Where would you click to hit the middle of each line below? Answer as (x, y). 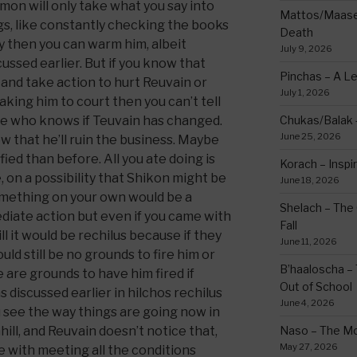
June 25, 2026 (310, 136)
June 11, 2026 (308, 241)
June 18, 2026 (309, 180)
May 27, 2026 (308, 346)
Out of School (316, 286)
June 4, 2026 (307, 302)
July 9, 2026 (306, 48)
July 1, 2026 (304, 92)
